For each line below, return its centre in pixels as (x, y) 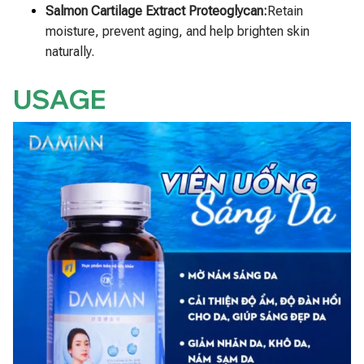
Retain (285, 11)
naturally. (70, 51)
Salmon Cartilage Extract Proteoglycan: (156, 11)
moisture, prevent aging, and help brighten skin (178, 31)
